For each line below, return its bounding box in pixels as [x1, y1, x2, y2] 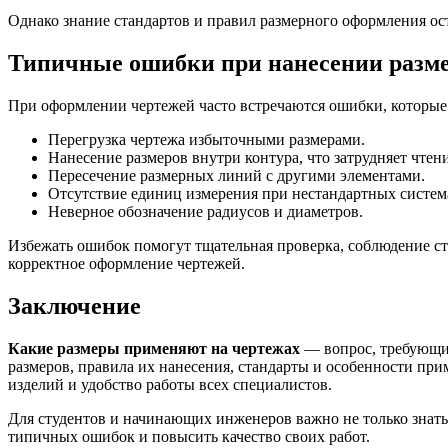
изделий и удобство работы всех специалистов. [8, 375, 332, 393]
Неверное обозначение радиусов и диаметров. [48, 202, 363, 220]
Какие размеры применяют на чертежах [8, 339, 300, 357]
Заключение [8, 292, 141, 319]
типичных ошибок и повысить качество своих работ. [8, 427, 370, 445]
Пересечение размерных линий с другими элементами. [48, 166, 425, 184]
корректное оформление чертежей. [8, 254, 245, 272]
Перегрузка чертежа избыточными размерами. [48, 130, 365, 148]
